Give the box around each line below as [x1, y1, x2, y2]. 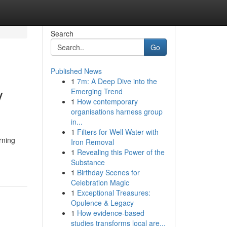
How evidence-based [77, 208, 144, 218]
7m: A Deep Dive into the [77, 76, 157, 86]
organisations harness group [70, 106, 163, 117]
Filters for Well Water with [77, 127, 159, 137]
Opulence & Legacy [70, 198, 134, 208]
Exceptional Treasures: [77, 187, 150, 198]
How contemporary [77, 96, 138, 106]
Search [50, 28, 73, 39]
